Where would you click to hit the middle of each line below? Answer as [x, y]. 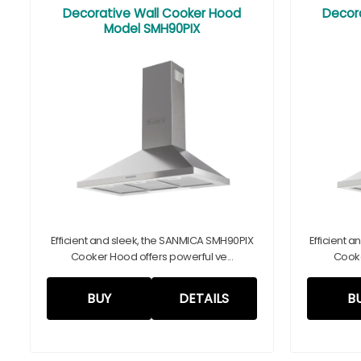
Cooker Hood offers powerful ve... [151, 257]
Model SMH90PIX [151, 29]
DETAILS [204, 299]
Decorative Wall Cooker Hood [151, 13]
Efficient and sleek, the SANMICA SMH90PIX [151, 241]
